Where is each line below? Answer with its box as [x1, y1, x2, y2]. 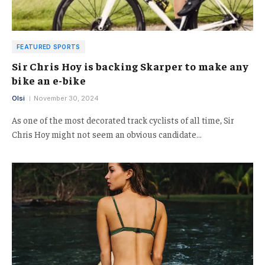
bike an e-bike [12, 73, 86, 87]
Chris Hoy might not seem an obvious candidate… [12, 128, 202, 140]
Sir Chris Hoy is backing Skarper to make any [12, 59, 249, 73]
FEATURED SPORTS [17, 43, 80, 50]
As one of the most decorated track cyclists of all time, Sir [12, 114, 234, 125]
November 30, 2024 [34, 93, 99, 102]
